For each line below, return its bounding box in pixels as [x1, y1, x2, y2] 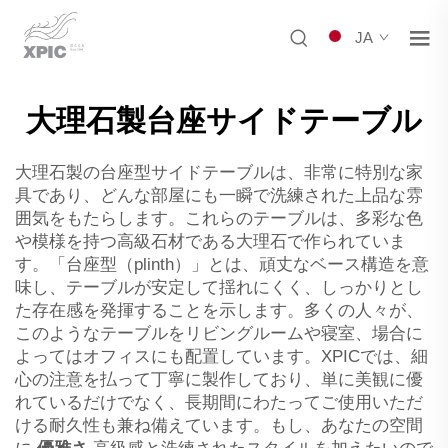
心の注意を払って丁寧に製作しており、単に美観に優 [15, 369, 423, 389]
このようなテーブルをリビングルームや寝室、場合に [15, 323, 423, 343]
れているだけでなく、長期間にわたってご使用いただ [15, 392, 423, 412]
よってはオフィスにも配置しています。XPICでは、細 [15, 346, 428, 366]
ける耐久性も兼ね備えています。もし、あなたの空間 [15, 415, 423, 435]
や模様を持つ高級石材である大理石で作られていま [15, 231, 406, 251]
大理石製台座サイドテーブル [26, 103, 422, 137]
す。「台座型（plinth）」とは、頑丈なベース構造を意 [15, 254, 429, 274]
